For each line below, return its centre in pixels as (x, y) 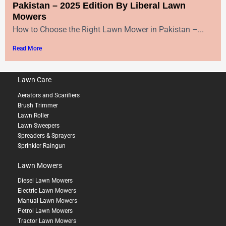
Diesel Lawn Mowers (45, 181)
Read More (27, 48)
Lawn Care (35, 79)
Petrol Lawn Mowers (45, 211)
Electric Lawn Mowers (47, 191)
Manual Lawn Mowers (47, 201)
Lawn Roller (33, 115)
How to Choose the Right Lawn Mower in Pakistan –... (108, 29)
